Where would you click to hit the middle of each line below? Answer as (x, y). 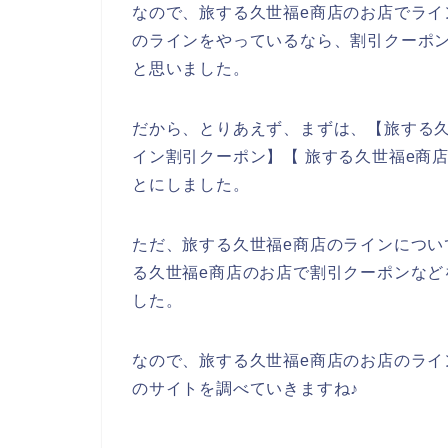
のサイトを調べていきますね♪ (246, 389)
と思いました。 (191, 69)
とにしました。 (191, 185)
